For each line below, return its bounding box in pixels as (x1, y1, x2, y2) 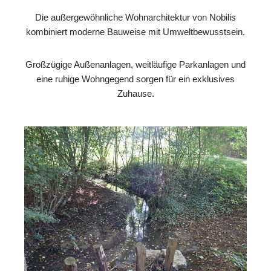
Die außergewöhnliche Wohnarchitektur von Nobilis (35, 11, 236, 22)
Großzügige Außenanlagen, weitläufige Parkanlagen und (25, 59, 246, 70)
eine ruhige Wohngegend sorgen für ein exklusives (36, 73, 235, 84)
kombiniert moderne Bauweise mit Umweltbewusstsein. (26, 26, 245, 37)
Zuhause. (117, 88, 154, 99)
